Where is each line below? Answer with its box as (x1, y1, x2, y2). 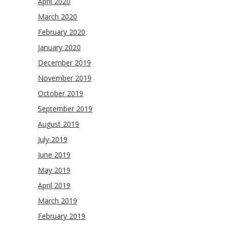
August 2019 (38, 119, 79, 129)
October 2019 (38, 88, 83, 98)
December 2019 (38, 58, 91, 67)
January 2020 (38, 42, 81, 52)
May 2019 (38, 165, 71, 175)
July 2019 (38, 134, 67, 144)
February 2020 (38, 27, 85, 37)
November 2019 (38, 73, 91, 83)
